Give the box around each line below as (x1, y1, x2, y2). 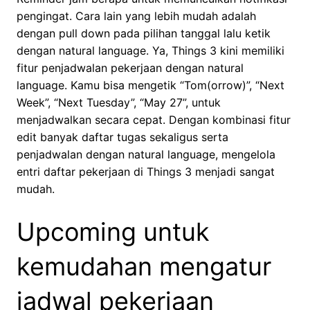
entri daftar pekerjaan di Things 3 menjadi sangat (17, 165, 275, 179)
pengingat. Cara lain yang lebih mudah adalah (17, 9, 256, 24)
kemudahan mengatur (17, 251, 271, 282)
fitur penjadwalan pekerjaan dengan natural (17, 61, 244, 75)
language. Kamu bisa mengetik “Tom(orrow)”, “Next (17, 78, 284, 93)
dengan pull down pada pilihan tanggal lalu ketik (17, 26, 271, 41)
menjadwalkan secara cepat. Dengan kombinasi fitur (17, 113, 291, 127)
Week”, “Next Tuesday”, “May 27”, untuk (17, 95, 221, 110)
